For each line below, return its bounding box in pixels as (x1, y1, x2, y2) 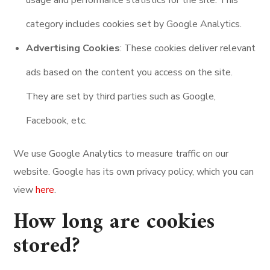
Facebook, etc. (26, 114, 87, 127)
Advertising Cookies (26, 42, 121, 55)
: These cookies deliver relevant (120, 42, 256, 55)
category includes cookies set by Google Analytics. (26, 17, 242, 31)
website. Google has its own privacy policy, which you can (13, 165, 254, 178)
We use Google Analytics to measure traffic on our (13, 147, 229, 160)
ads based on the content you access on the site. (26, 66, 233, 79)
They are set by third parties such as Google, (26, 90, 216, 103)
